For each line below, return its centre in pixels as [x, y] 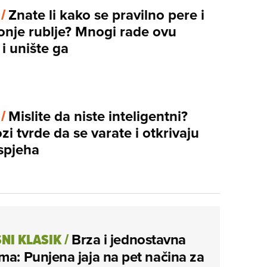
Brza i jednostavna [129, 240]
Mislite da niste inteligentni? [98, 116]
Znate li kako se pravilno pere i [106, 14]
